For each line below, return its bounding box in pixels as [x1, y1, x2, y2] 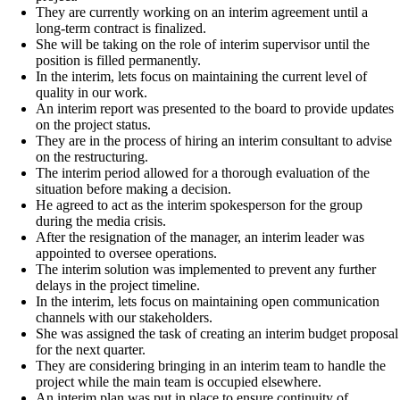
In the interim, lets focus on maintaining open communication [36, 293, 379, 309]
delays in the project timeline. [36, 277, 200, 293]
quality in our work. [36, 84, 147, 100]
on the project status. [36, 116, 151, 132]
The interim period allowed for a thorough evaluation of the [36, 164, 370, 180]
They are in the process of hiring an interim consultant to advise [36, 132, 392, 148]
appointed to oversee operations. [36, 245, 217, 261]
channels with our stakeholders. [36, 309, 212, 325]
